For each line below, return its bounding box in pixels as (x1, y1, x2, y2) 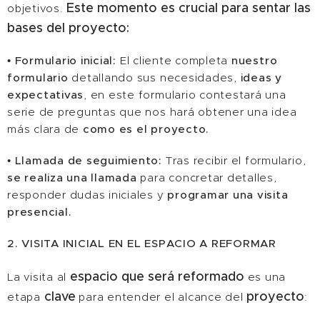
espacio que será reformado (69, 269, 244, 284)
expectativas (7, 88, 84, 101)
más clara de (7, 122, 80, 136)
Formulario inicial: (14, 54, 116, 67)
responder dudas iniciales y (7, 188, 168, 201)
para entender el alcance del (75, 290, 247, 304)
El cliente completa (116, 54, 231, 67)
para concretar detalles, (136, 171, 277, 184)
